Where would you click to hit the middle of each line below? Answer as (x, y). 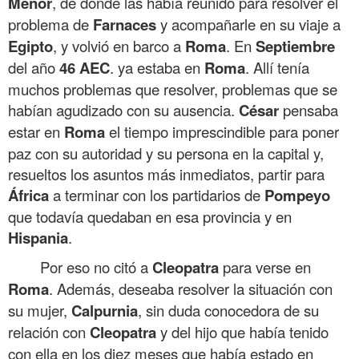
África (28, 195)
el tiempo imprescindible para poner (222, 131)
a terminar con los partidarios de (157, 194)
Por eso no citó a (96, 266)
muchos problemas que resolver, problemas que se (173, 89)
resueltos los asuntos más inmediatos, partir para (166, 173)
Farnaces (125, 24)
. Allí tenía (277, 67)
